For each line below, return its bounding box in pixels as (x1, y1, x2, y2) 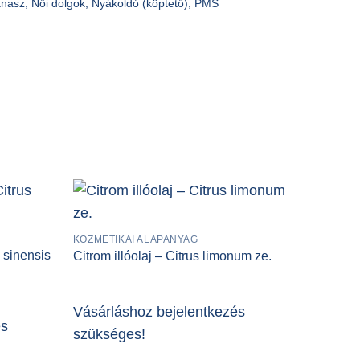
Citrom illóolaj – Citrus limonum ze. (72, 249, 272, 264)
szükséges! (72, 325, 145, 342)
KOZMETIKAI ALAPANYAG (72, 233, 198, 245)
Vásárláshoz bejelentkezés (72, 303, 245, 320)
